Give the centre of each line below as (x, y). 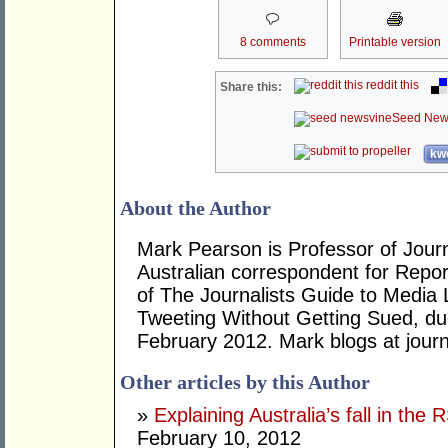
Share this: (251, 87)
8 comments (272, 42)
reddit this (391, 85)
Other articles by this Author (245, 382)
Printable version (394, 42)
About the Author (195, 208)
